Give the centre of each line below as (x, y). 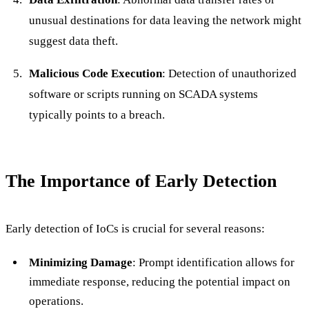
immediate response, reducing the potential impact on (159, 282)
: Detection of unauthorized (229, 73)
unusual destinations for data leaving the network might (165, 20)
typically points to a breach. (97, 114)
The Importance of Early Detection (141, 181)
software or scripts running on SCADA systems (143, 94)
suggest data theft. (73, 41)
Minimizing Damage (80, 263)
